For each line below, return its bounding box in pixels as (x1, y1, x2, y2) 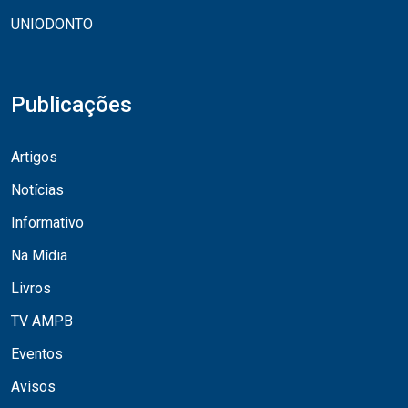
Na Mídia (11, 246, 67, 264)
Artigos (11, 148, 57, 166)
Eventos (11, 344, 63, 362)
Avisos (11, 377, 56, 395)
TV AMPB (11, 311, 73, 330)
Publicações (11, 91, 132, 117)
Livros (11, 279, 51, 297)
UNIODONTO (11, 15, 93, 33)
